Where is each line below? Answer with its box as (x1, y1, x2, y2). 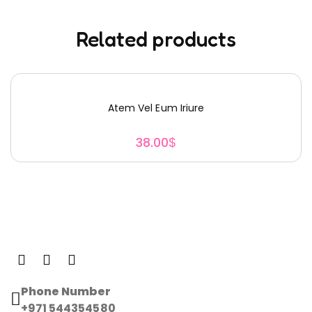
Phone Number (21, 283, 111, 300)
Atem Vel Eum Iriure (108, 101, 204, 116)
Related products (75, 26, 237, 52)
